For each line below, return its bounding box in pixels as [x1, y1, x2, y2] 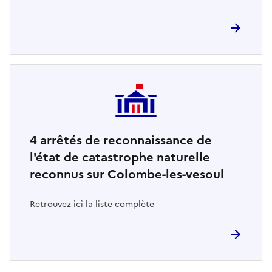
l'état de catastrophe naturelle [30, 148, 210, 166]
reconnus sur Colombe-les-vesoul [30, 165, 224, 183]
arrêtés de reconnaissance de [37, 131, 212, 149]
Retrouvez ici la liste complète [30, 197, 154, 211]
